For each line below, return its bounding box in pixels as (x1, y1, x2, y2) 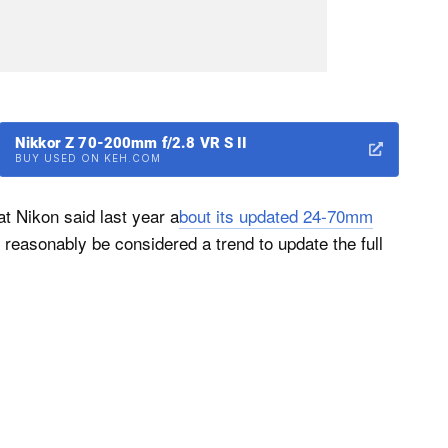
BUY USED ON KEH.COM (15, 151, 161, 164)
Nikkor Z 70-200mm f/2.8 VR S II (15, 133, 248, 152)
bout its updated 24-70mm (179, 203, 373, 229)
